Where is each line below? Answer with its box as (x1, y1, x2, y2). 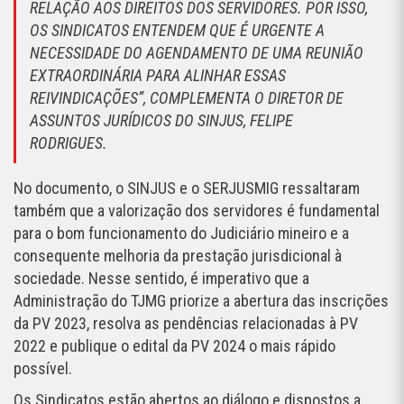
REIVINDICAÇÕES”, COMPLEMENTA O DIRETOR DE (30, 88, 344, 108)
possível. (14, 359, 76, 379)
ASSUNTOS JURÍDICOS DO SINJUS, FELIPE (30, 111, 293, 131)
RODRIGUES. (30, 133, 111, 153)
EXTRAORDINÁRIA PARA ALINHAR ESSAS (30, 66, 286, 86)
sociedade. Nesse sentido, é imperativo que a (14, 269, 309, 289)
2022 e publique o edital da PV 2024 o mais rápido (14, 336, 335, 356)
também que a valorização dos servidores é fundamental (14, 201, 380, 221)
